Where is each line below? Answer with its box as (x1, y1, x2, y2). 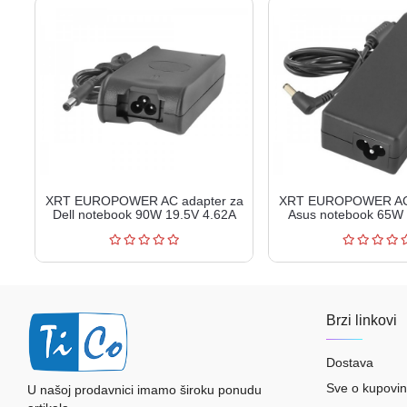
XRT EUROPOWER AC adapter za (45, 193, 243, 208)
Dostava (325, 354, 373, 370)
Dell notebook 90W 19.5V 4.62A (52, 206, 236, 222)
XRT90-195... (105, 220, 183, 235)
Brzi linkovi (325, 311, 397, 328)
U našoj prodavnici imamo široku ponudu (27, 382, 262, 397)
